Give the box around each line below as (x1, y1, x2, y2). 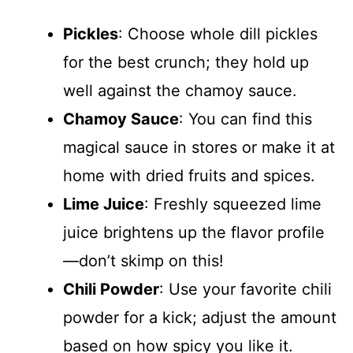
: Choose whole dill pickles (118, 24, 318, 43)
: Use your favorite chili (159, 279, 332, 299)
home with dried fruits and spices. (63, 165, 315, 185)
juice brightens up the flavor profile (63, 222, 325, 242)
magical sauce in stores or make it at (63, 137, 335, 157)
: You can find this (179, 109, 312, 128)
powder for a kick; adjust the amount (63, 307, 336, 327)
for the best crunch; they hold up (63, 52, 309, 72)
